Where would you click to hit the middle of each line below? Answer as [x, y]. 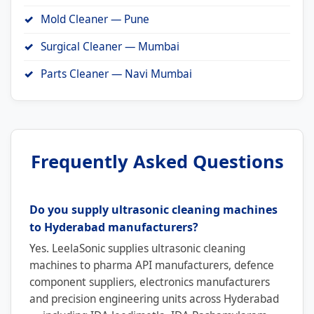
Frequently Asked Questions [157, 161]
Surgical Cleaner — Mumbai [110, 46]
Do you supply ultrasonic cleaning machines [153, 209]
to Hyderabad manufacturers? [114, 227]
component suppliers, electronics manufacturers [150, 282]
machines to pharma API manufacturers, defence [152, 265]
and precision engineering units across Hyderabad [154, 299]
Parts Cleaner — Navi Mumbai [116, 74]
